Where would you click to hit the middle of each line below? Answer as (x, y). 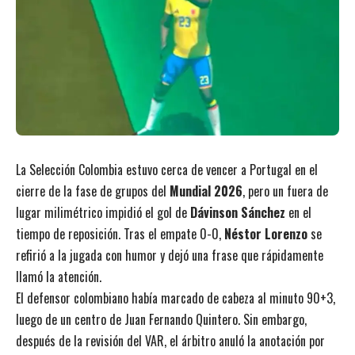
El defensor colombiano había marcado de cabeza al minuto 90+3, (176, 298)
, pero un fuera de (285, 191)
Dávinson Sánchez (238, 212)
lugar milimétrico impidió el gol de (103, 212)
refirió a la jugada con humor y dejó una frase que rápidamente (170, 255)
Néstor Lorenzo (266, 233)
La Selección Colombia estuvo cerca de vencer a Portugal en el (167, 169)
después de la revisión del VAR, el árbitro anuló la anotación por (170, 340)
